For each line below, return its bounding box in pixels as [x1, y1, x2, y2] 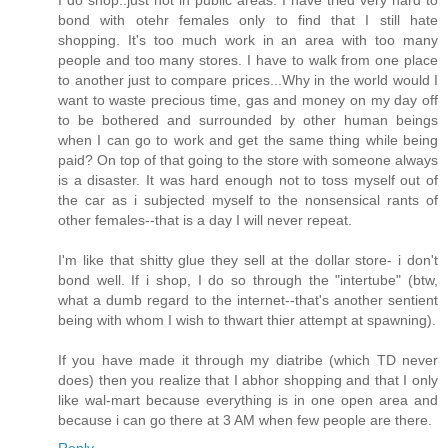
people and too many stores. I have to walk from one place [58, 52, 438, 69]
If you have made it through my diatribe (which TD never [58, 352, 438, 369]
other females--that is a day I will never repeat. [58, 212, 352, 229]
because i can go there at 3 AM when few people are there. [58, 412, 432, 429]
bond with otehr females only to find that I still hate [58, 12, 438, 29]
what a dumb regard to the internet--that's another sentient [58, 292, 438, 309]
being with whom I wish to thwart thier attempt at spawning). [58, 312, 436, 329]
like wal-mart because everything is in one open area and [58, 392, 438, 409]
